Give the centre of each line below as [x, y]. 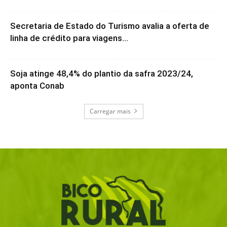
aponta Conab [37, 85]
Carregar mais [110, 111]
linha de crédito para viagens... [69, 38]
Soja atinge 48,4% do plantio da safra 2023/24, [102, 73]
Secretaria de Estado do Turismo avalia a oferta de [110, 26]
